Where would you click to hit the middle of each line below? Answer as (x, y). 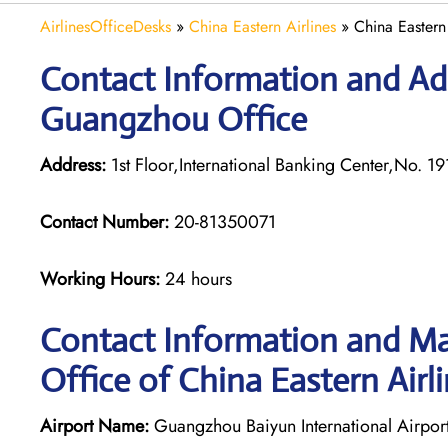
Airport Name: (94, 425)
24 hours (198, 278)
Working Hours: (102, 278)
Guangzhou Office (173, 119)
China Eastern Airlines (262, 26)
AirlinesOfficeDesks (105, 26)
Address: (73, 164)
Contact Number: (104, 221)
